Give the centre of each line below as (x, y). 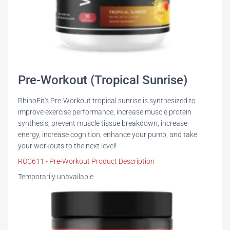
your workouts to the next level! (67, 146)
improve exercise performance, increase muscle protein (105, 112)
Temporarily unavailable (56, 177)
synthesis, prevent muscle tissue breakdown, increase (103, 123)
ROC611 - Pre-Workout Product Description (86, 161)
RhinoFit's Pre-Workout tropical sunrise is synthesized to (107, 101)
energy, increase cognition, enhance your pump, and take (108, 135)
